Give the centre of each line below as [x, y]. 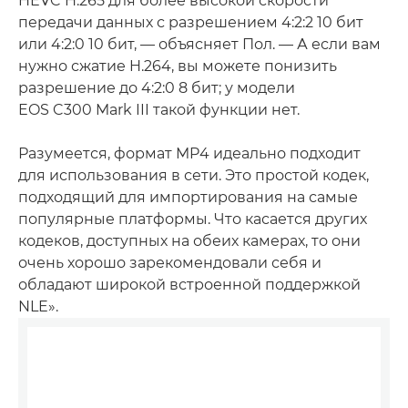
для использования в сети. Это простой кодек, [194, 175]
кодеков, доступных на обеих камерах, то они [189, 241]
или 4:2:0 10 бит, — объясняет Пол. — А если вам [199, 44]
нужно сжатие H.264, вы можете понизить [178, 66]
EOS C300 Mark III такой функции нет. [159, 110]
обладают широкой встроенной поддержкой [189, 285]
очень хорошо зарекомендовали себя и [170, 263]
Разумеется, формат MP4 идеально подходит [189, 153]
